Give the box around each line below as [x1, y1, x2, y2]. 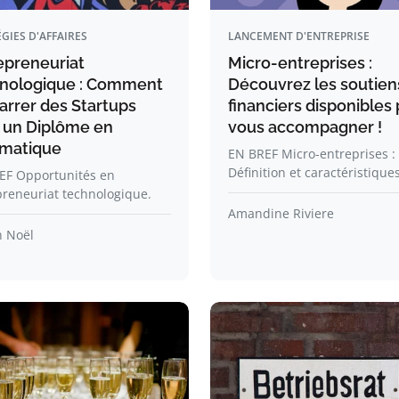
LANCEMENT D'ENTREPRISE [228, 28, 370, 44]
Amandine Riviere [228, 205, 334, 222]
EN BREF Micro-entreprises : [228, 145, 395, 162]
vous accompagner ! [228, 118, 382, 136]
